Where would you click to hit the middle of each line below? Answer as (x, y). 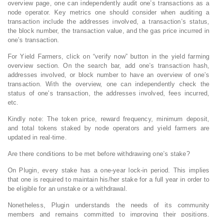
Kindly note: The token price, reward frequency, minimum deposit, (108, 119)
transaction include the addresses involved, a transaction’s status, (108, 21)
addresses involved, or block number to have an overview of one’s (108, 75)
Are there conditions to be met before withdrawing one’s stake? (99, 154)
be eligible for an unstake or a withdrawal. (68, 188)
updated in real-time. (37, 137)
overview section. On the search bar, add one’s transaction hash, (108, 65)
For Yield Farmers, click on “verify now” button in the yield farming (108, 56)
